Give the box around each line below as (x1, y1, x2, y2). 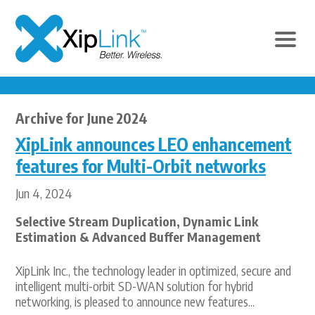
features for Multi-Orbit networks (15, 154, 266, 177)
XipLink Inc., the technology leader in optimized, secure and (15, 262, 291, 279)
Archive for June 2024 (15, 108, 148, 127)
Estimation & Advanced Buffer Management (15, 229, 261, 245)
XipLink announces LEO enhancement (15, 132, 292, 155)
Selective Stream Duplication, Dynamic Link (15, 213, 258, 230)
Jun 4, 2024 (15, 185, 72, 202)
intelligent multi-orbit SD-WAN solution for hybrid (15, 278, 253, 295)
